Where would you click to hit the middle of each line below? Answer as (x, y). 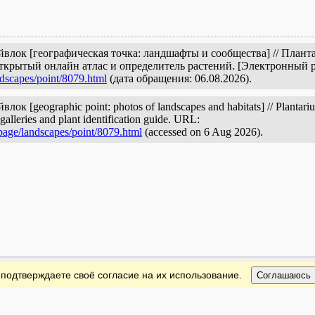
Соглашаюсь (284, 275)
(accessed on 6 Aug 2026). (202, 132)
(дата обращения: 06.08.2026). (179, 78)
